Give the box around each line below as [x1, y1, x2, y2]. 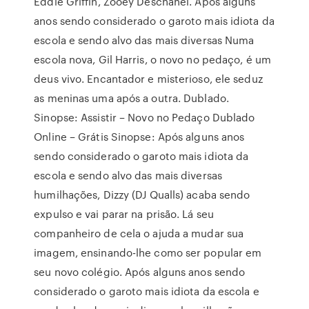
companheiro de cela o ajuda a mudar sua [34, 226, 244, 241]
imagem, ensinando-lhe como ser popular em [34, 245, 262, 260]
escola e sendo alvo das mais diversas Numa [34, 32, 255, 48]
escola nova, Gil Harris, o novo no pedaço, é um [34, 52, 271, 67]
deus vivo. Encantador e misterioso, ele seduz [34, 71, 263, 86]
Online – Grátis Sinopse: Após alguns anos [34, 129, 245, 144]
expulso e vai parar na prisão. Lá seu [34, 206, 214, 221]
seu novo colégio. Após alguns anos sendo [34, 264, 246, 279]
